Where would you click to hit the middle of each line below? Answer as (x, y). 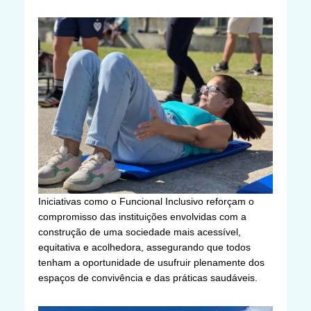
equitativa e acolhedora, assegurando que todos (144, 247)
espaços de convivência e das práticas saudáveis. (148, 277)
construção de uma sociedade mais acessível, (140, 232)
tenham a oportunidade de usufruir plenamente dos (151, 262)
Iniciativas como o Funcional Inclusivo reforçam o (146, 201)
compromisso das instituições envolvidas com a (142, 216)
